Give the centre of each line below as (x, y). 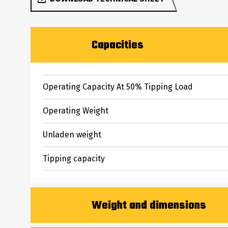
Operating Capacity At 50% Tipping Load (118, 87)
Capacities (118, 45)
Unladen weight (72, 134)
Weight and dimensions (149, 205)
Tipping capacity (74, 158)
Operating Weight (76, 110)
